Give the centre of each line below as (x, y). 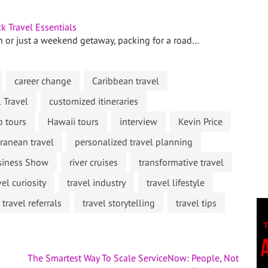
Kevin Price (200, 122)
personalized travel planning (134, 142)
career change (43, 81)
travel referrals (32, 203)
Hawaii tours (73, 122)
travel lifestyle (176, 183)
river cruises (94, 162)
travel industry (96, 183)
